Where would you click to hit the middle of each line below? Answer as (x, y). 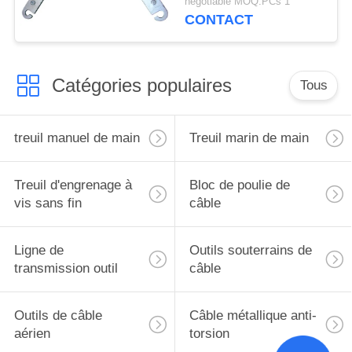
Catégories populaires (141, 85)
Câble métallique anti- (253, 315)
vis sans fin (48, 203)
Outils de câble (58, 315)
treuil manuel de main (77, 138)
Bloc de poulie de (239, 185)
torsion (209, 333)
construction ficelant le (251, 13)
